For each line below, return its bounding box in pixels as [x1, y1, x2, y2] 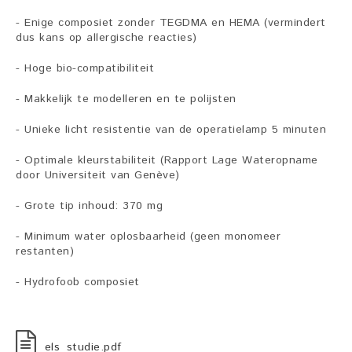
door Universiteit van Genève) [16, 167, 180, 184]
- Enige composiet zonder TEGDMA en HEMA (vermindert [16, 15, 326, 31]
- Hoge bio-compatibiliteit [16, 60, 154, 77]
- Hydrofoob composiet [16, 274, 140, 291]
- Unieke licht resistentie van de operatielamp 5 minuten [16, 122, 326, 138]
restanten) [16, 244, 74, 260]
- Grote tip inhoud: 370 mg [16, 198, 163, 214]
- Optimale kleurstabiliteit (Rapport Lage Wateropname [16, 152, 318, 169]
